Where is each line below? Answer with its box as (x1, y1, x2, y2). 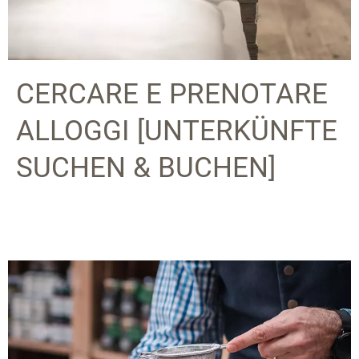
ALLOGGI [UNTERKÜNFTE (16, 115, 337, 147)
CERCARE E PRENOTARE (16, 78, 328, 111)
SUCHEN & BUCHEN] (16, 151, 276, 184)
